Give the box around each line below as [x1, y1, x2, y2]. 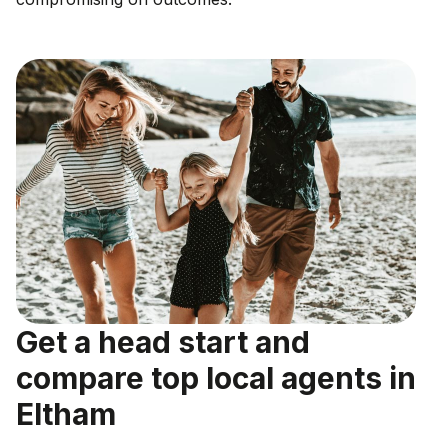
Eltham [16, 395, 116, 432]
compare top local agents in [16, 359, 416, 396]
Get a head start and [16, 323, 310, 360]
